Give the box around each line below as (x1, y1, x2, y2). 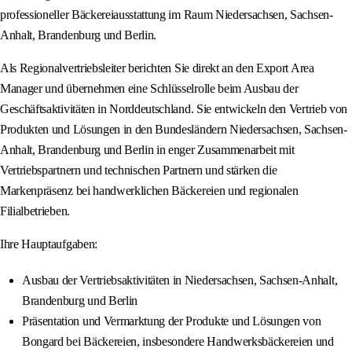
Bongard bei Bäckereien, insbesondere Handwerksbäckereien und (22, 335, 334, 349)
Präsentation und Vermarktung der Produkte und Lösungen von (22, 314, 321, 328)
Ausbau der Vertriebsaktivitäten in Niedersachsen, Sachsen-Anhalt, (22, 273, 338, 288)
